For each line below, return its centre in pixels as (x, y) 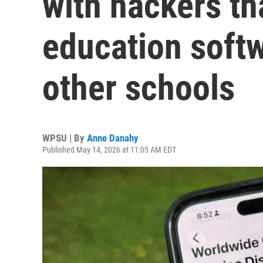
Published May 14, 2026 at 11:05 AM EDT (109, 150)
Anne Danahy (113, 138)
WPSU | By (65, 138)
